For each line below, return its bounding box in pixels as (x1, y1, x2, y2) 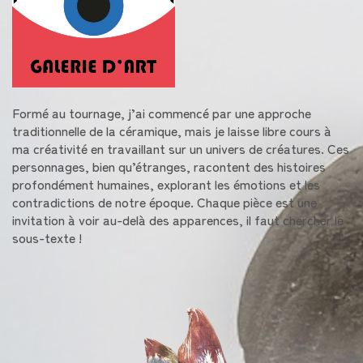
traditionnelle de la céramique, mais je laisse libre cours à (12, 121, 331, 141)
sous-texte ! (12, 228, 82, 248)
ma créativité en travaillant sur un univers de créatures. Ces (12, 139, 349, 159)
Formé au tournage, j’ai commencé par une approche (12, 103, 311, 123)
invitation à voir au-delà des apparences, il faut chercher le (12, 210, 344, 230)
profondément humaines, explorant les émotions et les (12, 174, 320, 194)
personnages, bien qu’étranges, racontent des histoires (12, 156, 326, 177)
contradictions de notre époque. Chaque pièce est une (12, 192, 317, 212)
